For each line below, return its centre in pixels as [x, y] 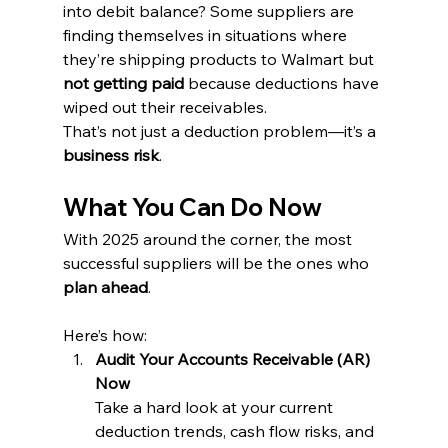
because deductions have [283, 82]
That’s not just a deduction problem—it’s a [221, 130]
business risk [110, 154]
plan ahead [105, 286]
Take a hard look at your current [215, 406]
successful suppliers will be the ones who [217, 262]
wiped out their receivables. [164, 106]
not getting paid [123, 82]
